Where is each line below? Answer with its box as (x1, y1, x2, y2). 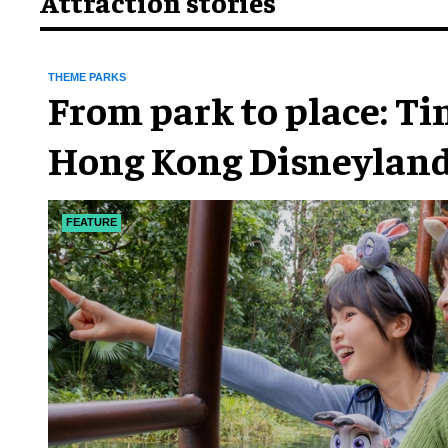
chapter (48, 182, 188, 234)
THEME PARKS (48, 70, 126, 83)
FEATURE (66, 215, 117, 228)
